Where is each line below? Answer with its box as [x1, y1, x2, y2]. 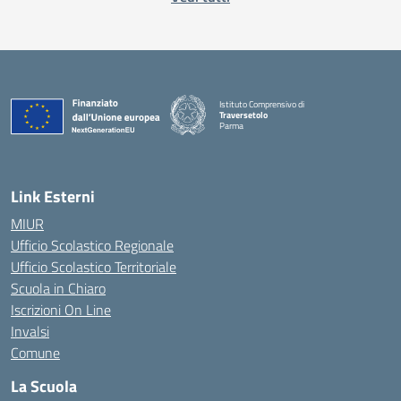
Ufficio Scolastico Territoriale [11, 256, 176, 277]
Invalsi [11, 320, 49, 342]
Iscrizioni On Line [11, 299, 111, 320]
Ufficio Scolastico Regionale [11, 235, 174, 256]
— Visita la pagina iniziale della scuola [218, 128, 356, 142]
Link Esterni [11, 184, 95, 209]
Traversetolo [219, 107, 268, 122]
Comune [11, 342, 60, 363]
